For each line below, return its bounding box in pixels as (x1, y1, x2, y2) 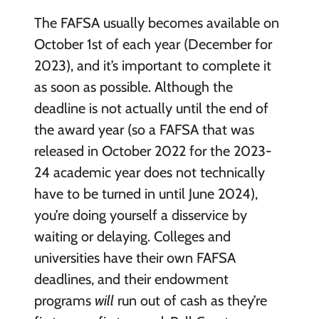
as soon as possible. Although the (33, 78, 233, 95)
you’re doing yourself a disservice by (33, 206, 247, 224)
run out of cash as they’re (113, 291, 267, 309)
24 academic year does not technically (33, 163, 265, 181)
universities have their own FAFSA (33, 249, 236, 266)
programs (33, 291, 95, 309)
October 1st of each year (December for (33, 35, 272, 53)
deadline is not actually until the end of (33, 99, 268, 117)
